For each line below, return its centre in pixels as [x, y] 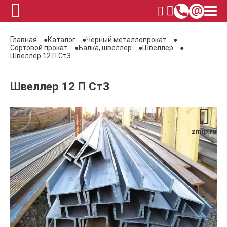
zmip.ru [204, 131]
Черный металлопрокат [126, 40]
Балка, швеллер [105, 48]
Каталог [62, 40]
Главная [24, 40]
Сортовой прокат [39, 48]
